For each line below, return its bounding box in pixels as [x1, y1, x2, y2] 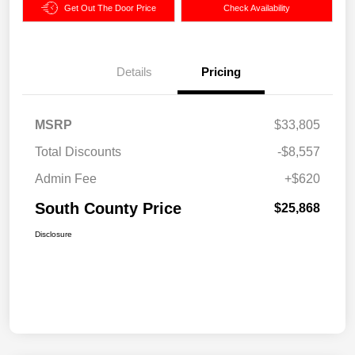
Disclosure [35, 229, 72, 239]
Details [116, 64, 152, 78]
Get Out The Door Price [63, 2, 156, 13]
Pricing [201, 64, 241, 78]
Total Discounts [35, 144, 121, 158]
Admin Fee [35, 171, 97, 185]
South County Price [35, 199, 181, 217]
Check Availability [223, 2, 290, 13]
